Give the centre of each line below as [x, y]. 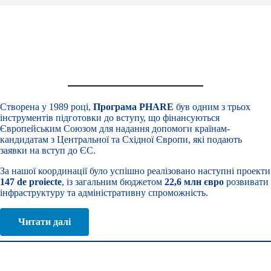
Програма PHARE [133, 107]
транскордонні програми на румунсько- [156, 23]
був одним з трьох [212, 107]
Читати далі [44, 222]
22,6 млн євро [194, 182]
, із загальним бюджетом [113, 182]
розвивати [246, 182]
